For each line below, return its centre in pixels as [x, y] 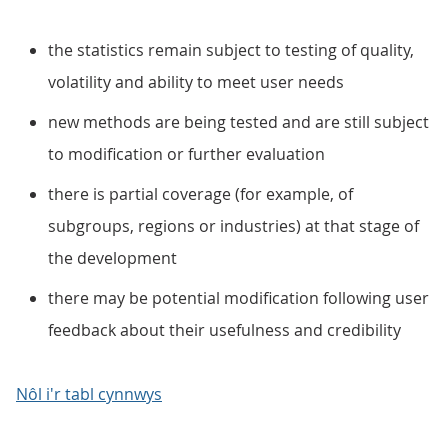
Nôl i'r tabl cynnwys [89, 394]
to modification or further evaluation [186, 154]
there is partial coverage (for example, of [200, 194]
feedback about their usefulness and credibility [224, 330]
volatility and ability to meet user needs [196, 82]
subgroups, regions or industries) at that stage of [233, 226]
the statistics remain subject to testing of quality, [231, 50]
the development [112, 258]
